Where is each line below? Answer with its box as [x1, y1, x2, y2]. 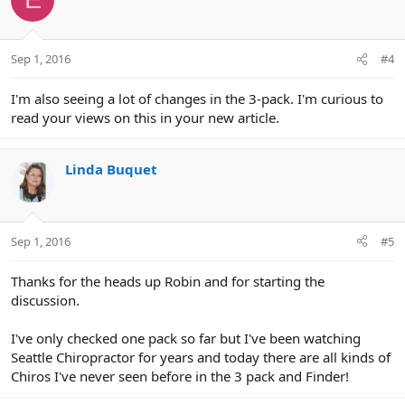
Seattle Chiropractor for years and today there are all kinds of [11, 347, 391, 366]
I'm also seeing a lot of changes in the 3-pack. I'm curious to [11, 89, 383, 108]
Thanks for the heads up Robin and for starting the [11, 271, 325, 290]
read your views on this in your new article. [11, 108, 279, 127]
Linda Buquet [65, 160, 157, 179]
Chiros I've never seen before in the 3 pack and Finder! [11, 366, 349, 385]
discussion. [11, 290, 80, 309]
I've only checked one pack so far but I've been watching [11, 328, 361, 347]
